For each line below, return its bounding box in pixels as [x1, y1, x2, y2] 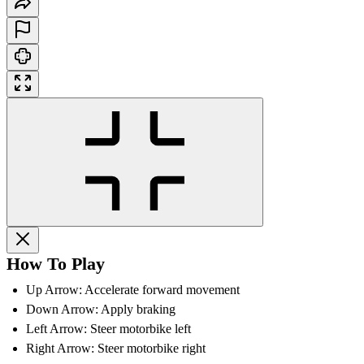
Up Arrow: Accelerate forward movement [26, 282, 240, 297]
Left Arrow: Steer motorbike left [26, 321, 191, 336]
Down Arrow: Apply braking [26, 301, 175, 316]
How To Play [6, 253, 105, 274]
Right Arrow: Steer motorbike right [26, 340, 206, 355]
